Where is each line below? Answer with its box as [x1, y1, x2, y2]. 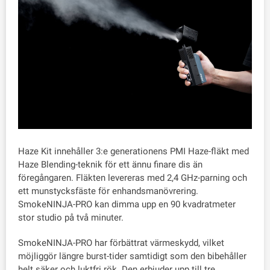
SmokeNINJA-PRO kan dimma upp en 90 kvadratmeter [18, 198, 236, 210]
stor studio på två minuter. [18, 212, 124, 223]
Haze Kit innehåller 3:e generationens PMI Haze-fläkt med [18, 145, 249, 157]
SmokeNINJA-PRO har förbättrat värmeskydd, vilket [18, 237, 224, 248]
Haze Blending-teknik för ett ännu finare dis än [18, 159, 202, 170]
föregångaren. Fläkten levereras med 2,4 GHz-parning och [18, 172, 247, 183]
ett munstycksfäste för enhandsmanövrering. [18, 185, 198, 196]
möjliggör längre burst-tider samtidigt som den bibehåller [18, 250, 246, 262]
